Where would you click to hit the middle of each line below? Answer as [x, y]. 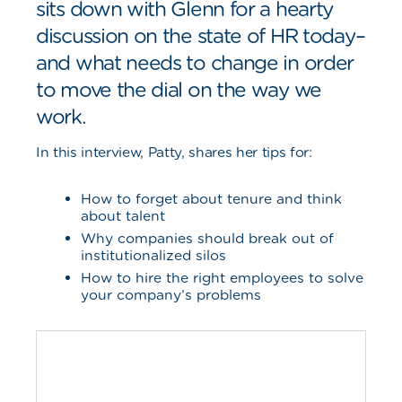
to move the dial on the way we [179, 89]
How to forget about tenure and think [211, 199]
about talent [123, 216]
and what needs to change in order [195, 62]
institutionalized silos [153, 255]
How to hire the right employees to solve [222, 278]
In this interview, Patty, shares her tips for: [174, 152]
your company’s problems [173, 295]
